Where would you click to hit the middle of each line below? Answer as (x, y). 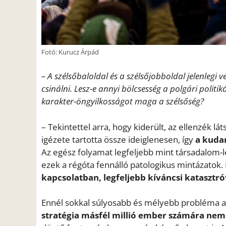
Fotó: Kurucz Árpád (70, 52)
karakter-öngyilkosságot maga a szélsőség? (123, 101)
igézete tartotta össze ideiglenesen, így (118, 139)
